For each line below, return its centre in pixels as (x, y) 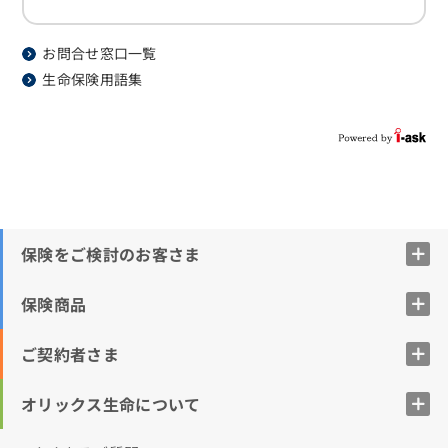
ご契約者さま (70, 353)
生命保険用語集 (92, 79)
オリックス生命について (111, 403)
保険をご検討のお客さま (111, 253)
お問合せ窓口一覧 (99, 53)
